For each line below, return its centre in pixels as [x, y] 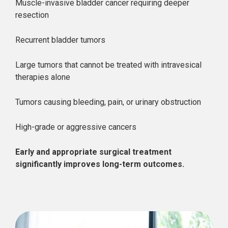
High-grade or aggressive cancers [76, 127]
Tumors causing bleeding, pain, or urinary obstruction [108, 102]
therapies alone [43, 77]
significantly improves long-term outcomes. [100, 164]
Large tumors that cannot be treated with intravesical [108, 65]
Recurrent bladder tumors [60, 40]
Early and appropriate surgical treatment [93, 152]
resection [32, 15]
